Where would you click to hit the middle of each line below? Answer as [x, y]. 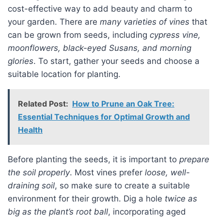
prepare [194, 160]
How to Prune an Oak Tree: [123, 104]
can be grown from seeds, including [79, 35]
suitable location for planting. [64, 74]
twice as [181, 199]
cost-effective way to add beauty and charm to [100, 9]
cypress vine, [175, 35]
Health [30, 130]
